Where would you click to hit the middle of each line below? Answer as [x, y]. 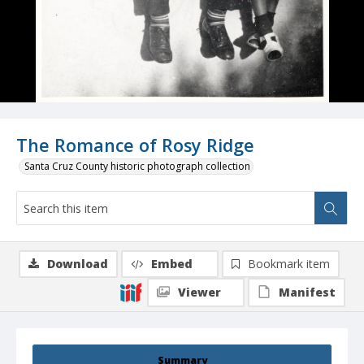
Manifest [307, 292]
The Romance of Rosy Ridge [135, 145]
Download [78, 264]
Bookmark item [289, 264]
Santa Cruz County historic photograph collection [137, 167]
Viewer [199, 292]
